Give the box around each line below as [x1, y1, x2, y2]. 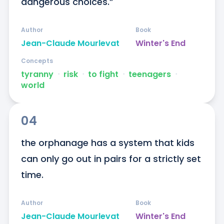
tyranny [20, 68, 53, 80]
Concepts [20, 56, 53, 65]
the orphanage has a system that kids [20, 136, 194, 149]
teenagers [128, 68, 171, 80]
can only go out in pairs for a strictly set [20, 152, 201, 165]
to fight [87, 68, 118, 80]
